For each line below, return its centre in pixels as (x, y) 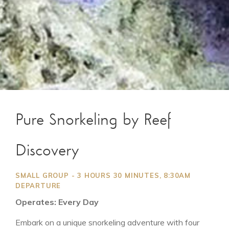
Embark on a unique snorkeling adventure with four (107, 222)
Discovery (47, 151)
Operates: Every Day (57, 202)
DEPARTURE (38, 185)
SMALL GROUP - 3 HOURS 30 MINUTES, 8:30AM (103, 175)
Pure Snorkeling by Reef (93, 120)
